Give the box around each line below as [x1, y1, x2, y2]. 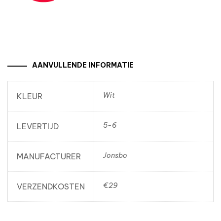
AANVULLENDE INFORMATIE [32, 61, 134, 70]
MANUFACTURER [17, 151, 81, 162]
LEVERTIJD [17, 121, 59, 132]
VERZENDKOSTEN [17, 182, 85, 192]
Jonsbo [103, 151, 127, 160]
